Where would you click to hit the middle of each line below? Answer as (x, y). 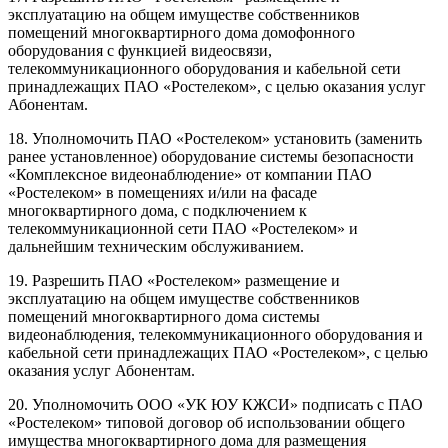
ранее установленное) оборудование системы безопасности (211, 156)
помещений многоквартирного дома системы (164, 316)
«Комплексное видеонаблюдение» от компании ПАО (190, 174)
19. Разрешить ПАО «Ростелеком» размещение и (174, 280)
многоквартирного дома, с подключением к (157, 210)
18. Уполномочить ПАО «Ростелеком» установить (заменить (215, 138)
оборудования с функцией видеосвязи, (140, 50)
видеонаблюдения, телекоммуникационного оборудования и (215, 334)
